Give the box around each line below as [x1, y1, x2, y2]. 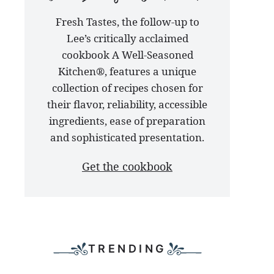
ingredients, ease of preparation [49, 114, 206, 128]
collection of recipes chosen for [51, 81, 203, 95]
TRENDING [87, 242, 167, 256]
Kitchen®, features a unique [58, 64, 196, 79]
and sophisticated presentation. [50, 130, 204, 145]
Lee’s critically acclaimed [66, 31, 188, 46]
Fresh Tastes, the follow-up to [55, 15, 199, 29]
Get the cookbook [82, 159, 172, 174]
